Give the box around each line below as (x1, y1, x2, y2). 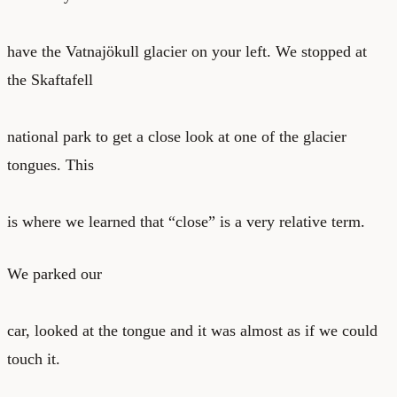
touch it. (7, 349, 60, 368)
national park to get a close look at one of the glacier (7, 127, 346, 145)
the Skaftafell (7, 70, 93, 89)
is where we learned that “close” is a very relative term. (7, 212, 365, 230)
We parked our (7, 264, 102, 283)
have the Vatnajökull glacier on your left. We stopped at (7, 42, 367, 60)
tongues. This (7, 155, 94, 174)
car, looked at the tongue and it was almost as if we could (7, 321, 378, 339)
